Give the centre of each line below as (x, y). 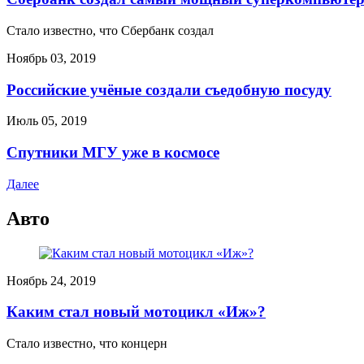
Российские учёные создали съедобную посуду (169, 89)
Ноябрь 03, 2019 (51, 58)
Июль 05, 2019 (47, 121)
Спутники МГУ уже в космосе (113, 153)
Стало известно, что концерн (87, 344)
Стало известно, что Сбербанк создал (110, 30)
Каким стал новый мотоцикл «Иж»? (136, 312)
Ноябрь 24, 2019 (51, 280)
